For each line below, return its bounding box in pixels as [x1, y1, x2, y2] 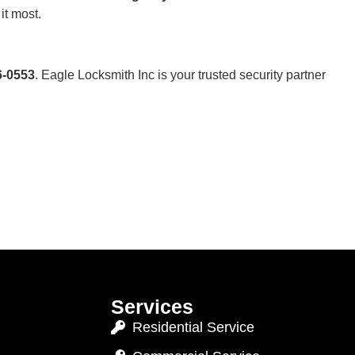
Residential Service [132, 319, 255, 335]
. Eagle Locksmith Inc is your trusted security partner [35, 67, 326, 82]
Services [110, 295, 193, 318]
